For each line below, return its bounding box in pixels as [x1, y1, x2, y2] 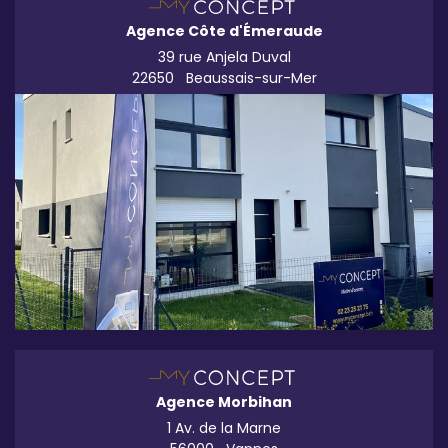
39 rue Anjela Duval [157, 47, 291, 68]
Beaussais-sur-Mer [181, 68, 317, 89]
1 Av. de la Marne [167, 417, 281, 438]
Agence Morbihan [156, 391, 292, 412]
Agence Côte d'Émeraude [125, 21, 323, 42]
